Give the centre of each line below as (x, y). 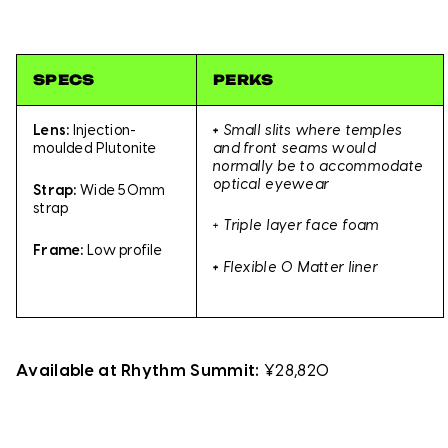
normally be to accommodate (318, 167)
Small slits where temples (313, 131)
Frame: (60, 250)
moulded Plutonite (95, 149)
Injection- (103, 131)
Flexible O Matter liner (301, 267)
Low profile (124, 250)
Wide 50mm (122, 190)
